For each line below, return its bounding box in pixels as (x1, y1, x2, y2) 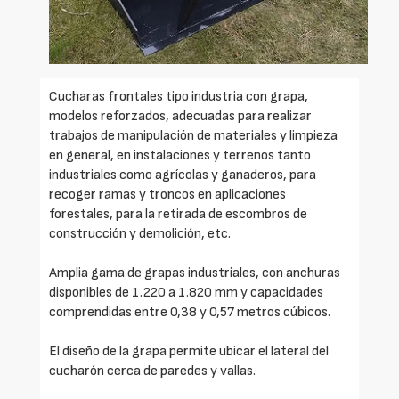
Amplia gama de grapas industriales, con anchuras (49, 264, 340, 281)
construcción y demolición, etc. (49, 224, 231, 242)
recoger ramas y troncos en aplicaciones (49, 185, 286, 203)
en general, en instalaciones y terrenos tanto (49, 146, 311, 164)
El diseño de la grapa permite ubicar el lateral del (49, 342, 329, 360)
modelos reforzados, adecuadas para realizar (49, 107, 312, 125)
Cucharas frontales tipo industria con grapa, (49, 87, 308, 105)
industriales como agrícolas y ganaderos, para (49, 166, 316, 183)
